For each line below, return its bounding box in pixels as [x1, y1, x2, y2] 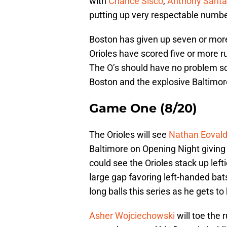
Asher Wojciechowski [89, 210, 175, 221]
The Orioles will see [89, 129, 169, 140]
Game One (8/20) [89, 101, 197, 116]
